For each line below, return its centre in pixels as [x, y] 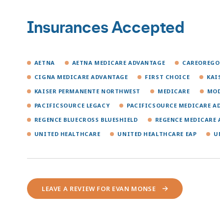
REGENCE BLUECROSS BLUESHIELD [86, 120]
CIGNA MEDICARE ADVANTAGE [81, 77]
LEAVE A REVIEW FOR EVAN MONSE [99, 189]
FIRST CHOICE [167, 77]
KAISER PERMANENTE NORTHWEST [87, 91]
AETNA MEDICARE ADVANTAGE [119, 63]
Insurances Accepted [106, 28]
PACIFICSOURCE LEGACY [72, 106]
